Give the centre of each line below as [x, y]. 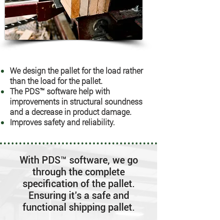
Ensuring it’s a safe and [79, 195]
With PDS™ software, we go [79, 160]
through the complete [79, 172]
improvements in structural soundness [76, 101]
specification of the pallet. [79, 184]
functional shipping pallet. [79, 207]
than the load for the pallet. [56, 81]
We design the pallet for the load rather [76, 70]
